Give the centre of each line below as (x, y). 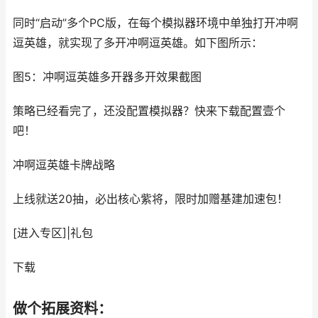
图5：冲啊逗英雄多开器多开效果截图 (107, 77)
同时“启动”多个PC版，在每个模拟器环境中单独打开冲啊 (155, 23)
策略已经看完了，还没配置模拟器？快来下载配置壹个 (149, 111)
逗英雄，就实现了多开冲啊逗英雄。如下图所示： (138, 43)
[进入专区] (40, 233)
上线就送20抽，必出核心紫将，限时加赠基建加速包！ (150, 199)
